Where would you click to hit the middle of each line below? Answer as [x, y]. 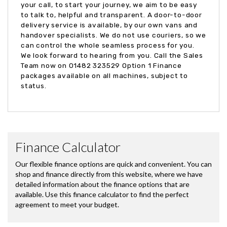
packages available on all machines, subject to [104, 75]
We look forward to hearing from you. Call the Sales [112, 55]
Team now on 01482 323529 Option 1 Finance [101, 65]
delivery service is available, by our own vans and [109, 25]
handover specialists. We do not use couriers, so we [113, 35]
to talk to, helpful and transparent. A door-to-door [111, 14]
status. [34, 85]
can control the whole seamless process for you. [108, 45]
